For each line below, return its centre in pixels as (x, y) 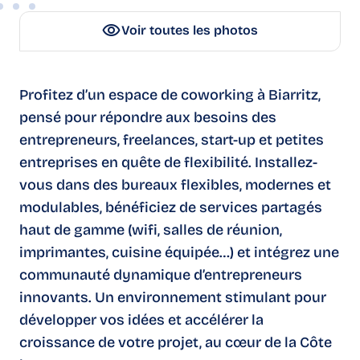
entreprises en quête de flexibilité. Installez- (168, 162)
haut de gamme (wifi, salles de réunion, (151, 230)
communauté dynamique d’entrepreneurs (161, 275)
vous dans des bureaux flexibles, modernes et (175, 185)
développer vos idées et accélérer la (141, 320)
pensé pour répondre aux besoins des (148, 117)
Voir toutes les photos (190, 30)
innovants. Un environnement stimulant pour (173, 297)
